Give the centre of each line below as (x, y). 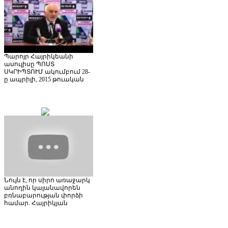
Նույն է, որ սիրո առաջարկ (47, 180)
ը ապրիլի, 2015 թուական (44, 79)
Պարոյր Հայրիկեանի (39, 56)
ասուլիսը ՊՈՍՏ (29, 64)
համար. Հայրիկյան (36, 203)
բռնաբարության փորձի (44, 195)
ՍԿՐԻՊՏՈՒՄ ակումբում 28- (47, 72)
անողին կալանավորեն (42, 188)
